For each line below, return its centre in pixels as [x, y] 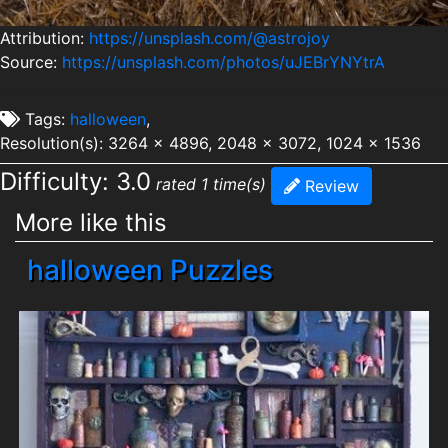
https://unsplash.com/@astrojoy [209, 38]
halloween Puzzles [150, 269]
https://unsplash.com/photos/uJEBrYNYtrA [223, 62]
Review [329, 185]
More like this [91, 222]
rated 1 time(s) [211, 184]
